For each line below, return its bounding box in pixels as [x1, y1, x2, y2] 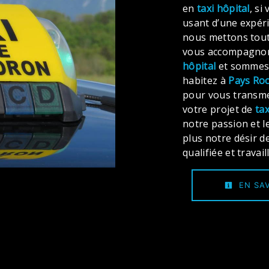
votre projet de [183, 103, 256, 116]
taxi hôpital [196, 2, 250, 15]
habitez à [183, 74, 229, 87]
